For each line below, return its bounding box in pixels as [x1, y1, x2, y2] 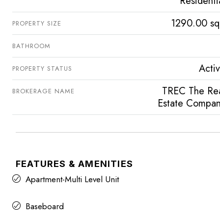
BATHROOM [12, 41, 51, 51]
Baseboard [26, 200, 64, 213]
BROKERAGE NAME [12, 86, 75, 96]
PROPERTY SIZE [12, 19, 61, 28]
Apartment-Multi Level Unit [26, 173, 119, 186]
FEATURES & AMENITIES [16, 159, 133, 169]
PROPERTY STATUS [12, 64, 72, 74]
